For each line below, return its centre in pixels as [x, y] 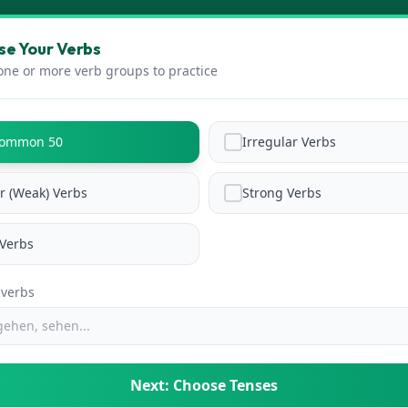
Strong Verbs [282, 193]
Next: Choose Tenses [204, 385]
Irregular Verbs [289, 142]
